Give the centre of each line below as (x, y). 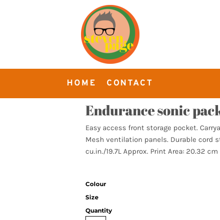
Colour (96, 184)
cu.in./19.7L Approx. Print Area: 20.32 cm (152, 151)
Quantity (99, 210)
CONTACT (130, 83)
